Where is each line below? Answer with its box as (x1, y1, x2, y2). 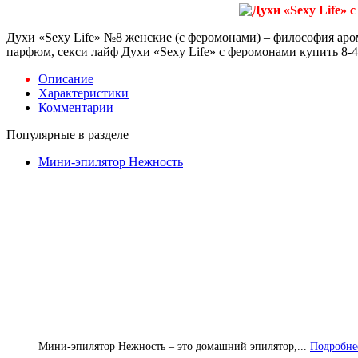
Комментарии (38, 100, 113, 114)
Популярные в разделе (6, 127, 129, 141)
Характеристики (38, 86, 129, 100)
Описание (38, 71, 93, 86)
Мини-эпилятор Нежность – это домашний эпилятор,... (38, 340, 307, 352)
